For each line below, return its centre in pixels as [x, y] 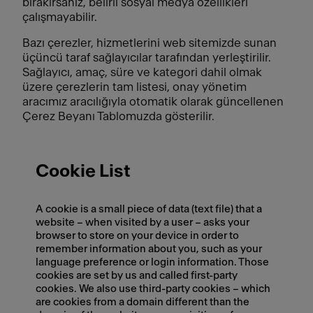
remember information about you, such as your [149, 249]
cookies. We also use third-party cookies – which [153, 289]
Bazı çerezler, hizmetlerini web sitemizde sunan [150, 43]
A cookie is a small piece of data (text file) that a [149, 209]
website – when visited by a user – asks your [143, 222]
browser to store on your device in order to [138, 235]
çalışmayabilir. [60, 17]
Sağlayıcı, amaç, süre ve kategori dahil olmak [142, 72]
